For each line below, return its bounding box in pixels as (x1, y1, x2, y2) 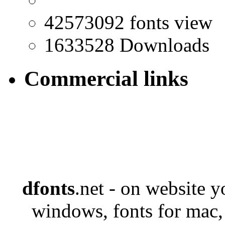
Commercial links (24, 67, 188, 91)
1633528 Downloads (44, 34, 209, 56)
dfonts (22, 177, 75, 199)
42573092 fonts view (44, 12, 212, 34)
